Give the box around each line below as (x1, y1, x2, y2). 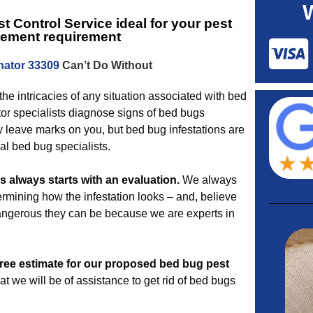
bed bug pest (159, 258, 229, 270)
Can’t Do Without (59, 59, 152, 71)
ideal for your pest (112, 16, 232, 31)
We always (180, 174, 237, 186)
